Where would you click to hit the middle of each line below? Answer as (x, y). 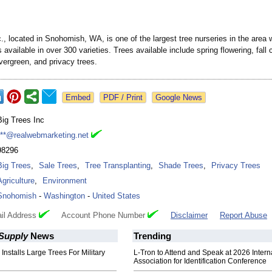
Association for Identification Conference (200, 261)
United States (116, 196)
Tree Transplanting (118, 166)
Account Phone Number (99, 216)
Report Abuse (243, 216)
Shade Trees (181, 166)
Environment (65, 181)
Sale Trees (58, 166)
